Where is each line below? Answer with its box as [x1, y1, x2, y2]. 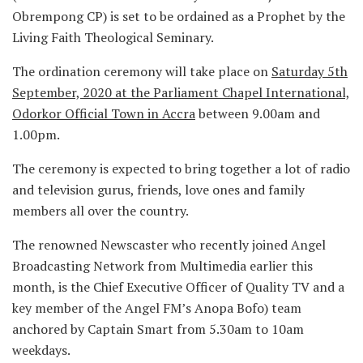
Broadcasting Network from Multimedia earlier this [12, 256, 313, 275]
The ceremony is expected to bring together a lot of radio [12, 159, 350, 177]
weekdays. [12, 340, 70, 359]
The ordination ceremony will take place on [12, 62, 271, 80]
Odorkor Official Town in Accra [12, 104, 195, 122]
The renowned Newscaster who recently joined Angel [12, 235, 326, 254]
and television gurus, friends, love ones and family [12, 180, 305, 199]
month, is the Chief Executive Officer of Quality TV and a [12, 277, 344, 296]
